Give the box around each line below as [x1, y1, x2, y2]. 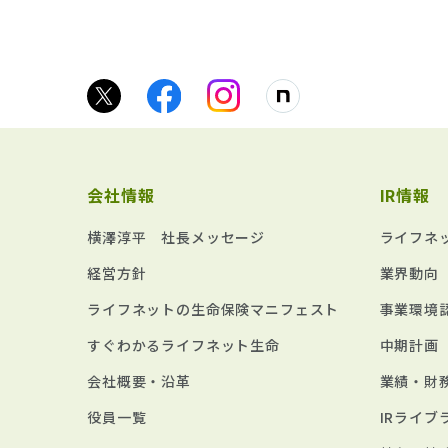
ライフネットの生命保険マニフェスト [87, 299, 340, 319]
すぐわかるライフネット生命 [87, 335, 280, 355]
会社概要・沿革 [87, 371, 191, 391]
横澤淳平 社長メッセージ [87, 227, 266, 247]
